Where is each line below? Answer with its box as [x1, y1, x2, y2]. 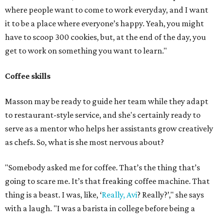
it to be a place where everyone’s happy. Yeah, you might [5, 18, 204, 29]
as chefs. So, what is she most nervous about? [5, 137, 164, 147]
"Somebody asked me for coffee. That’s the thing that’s [5, 163, 200, 173]
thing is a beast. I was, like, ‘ [5, 190, 102, 200]
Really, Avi [102, 190, 137, 200]
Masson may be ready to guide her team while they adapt [5, 96, 208, 107]
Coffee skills [5, 71, 51, 81]
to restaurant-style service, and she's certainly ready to [5, 110, 200, 120]
